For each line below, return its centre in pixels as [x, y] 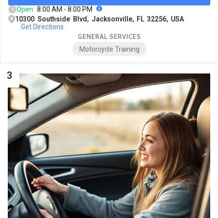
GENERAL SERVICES [109, 36]
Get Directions [42, 27]
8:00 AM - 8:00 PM [65, 9]
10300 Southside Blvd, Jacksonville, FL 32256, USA [100, 19]
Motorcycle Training [109, 49]
